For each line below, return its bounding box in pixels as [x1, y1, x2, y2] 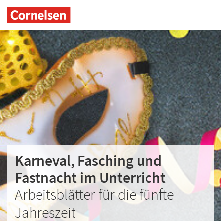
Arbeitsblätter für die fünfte [15, 185, 174, 204]
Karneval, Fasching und [15, 151, 162, 170]
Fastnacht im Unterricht [15, 168, 166, 186]
